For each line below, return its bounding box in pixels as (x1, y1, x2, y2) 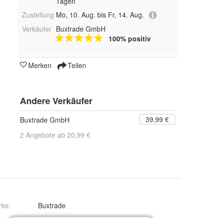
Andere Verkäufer (20, 94, 92, 108)
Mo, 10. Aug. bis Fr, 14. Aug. (55, 10, 144, 19)
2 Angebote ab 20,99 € (20, 130, 91, 140)
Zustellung (22, 10, 54, 19)
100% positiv (108, 34, 151, 44)
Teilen (66, 60, 86, 71)
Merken (28, 60, 52, 71)
